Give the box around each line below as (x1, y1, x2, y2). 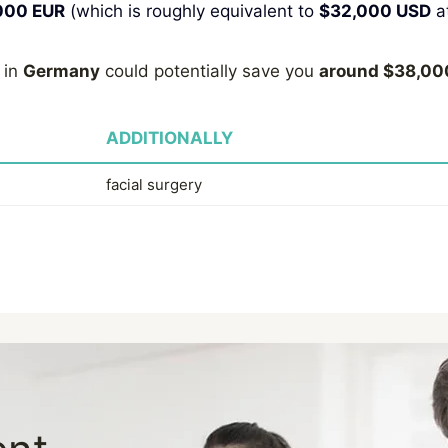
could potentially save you (99, 61, 319, 81)
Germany (22, 61, 100, 81)
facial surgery (106, 174, 203, 194)
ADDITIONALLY (106, 127, 234, 148)
